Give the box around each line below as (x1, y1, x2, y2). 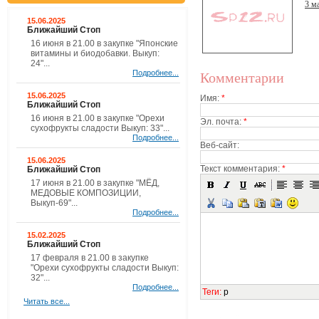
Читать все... (23, 297, 70, 305)
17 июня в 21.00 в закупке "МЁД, (31, 178, 159, 188)
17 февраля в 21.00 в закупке (31, 253, 149, 263)
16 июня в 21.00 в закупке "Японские (31, 38, 178, 48)
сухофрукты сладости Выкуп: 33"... (31, 123, 169, 133)
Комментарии (200, 70, 284, 85)
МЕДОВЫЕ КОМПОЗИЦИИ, (31, 188, 141, 198)
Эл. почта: (200, 117, 244, 127)
